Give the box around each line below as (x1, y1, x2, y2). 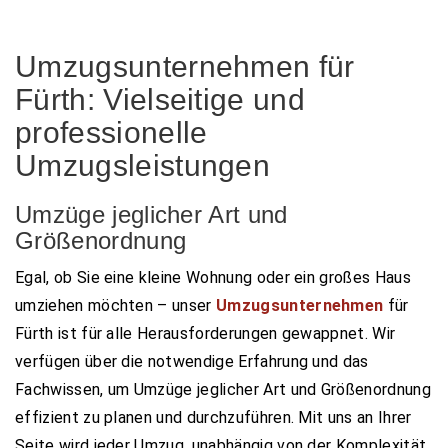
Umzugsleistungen (15, 148, 271, 182)
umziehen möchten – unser (15, 295, 217, 315)
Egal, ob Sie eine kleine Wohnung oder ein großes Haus (15, 267, 411, 287)
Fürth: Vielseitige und (15, 82, 306, 116)
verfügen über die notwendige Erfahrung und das (15, 351, 369, 371)
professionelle (15, 115, 208, 149)
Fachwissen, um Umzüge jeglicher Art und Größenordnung (15, 379, 431, 399)
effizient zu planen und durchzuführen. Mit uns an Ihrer (15, 407, 412, 427)
